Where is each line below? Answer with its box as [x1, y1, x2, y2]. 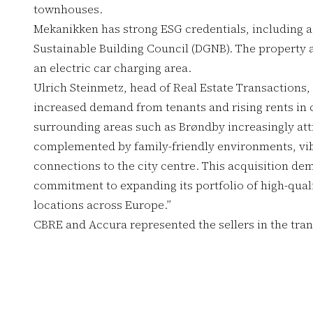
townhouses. [34, 1, 103, 17]
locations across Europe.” [34, 197, 171, 213]
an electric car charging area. [34, 60, 191, 76]
